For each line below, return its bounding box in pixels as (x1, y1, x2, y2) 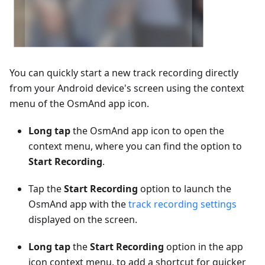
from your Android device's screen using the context (9, 82, 244, 95)
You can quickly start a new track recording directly (9, 66, 238, 79)
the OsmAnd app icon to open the (70, 124, 224, 137)
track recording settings (128, 198, 237, 211)
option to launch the (138, 182, 231, 195)
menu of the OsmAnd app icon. (9, 97, 149, 110)
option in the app (164, 240, 243, 253)
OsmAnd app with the (28, 198, 128, 211)
